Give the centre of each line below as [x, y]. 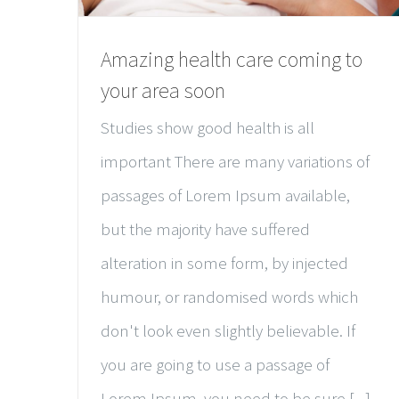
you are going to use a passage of [215, 365]
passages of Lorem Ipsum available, [225, 195]
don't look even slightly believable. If [228, 331]
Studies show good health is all [208, 128]
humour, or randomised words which [229, 297]
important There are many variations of [235, 162]
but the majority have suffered [205, 229]
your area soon [163, 91]
